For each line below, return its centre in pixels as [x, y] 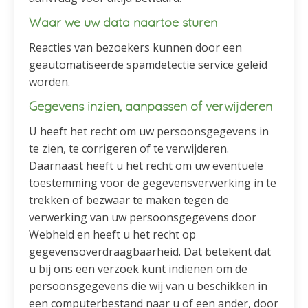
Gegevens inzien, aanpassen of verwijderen [151, 107]
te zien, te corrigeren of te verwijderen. [129, 149]
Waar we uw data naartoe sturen [123, 23]
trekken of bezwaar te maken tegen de [129, 200]
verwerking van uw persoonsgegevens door [143, 218]
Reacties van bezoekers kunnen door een [136, 48]
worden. [50, 82]
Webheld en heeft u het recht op [113, 235]
